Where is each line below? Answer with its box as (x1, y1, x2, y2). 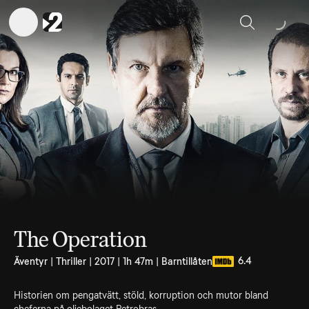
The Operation (14, 226, 147, 252)
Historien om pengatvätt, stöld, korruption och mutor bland (14, 290, 268, 301)
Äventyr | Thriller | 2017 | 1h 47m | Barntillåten (14, 256, 212, 267)
